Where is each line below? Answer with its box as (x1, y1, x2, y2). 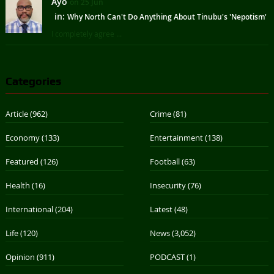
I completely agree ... (51, 29, 122, 39)
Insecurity (150, 180, 187, 191)
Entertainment (150, 132, 204, 144)
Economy (5, 132, 40, 144)
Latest (150, 204, 173, 215)
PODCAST (150, 251, 185, 263)
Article (5, 108, 28, 120)
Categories (5, 75, 61, 88)
